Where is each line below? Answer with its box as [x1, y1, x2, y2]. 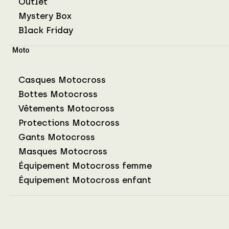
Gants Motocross [18, 131, 95, 142]
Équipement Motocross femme [18, 160, 152, 171]
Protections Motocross [18, 117, 120, 128]
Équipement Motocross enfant [18, 174, 151, 185]
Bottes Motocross [18, 88, 98, 99]
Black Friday [18, 25, 73, 35]
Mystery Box [18, 10, 72, 21]
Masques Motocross [18, 146, 107, 156]
